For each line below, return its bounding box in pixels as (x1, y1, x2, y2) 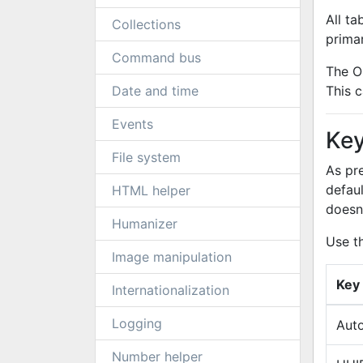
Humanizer (112, 216, 177, 232)
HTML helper (112, 182, 190, 199)
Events (112, 116, 153, 132)
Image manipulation (112, 249, 232, 265)
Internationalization (112, 282, 229, 298)
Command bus (112, 49, 201, 66)
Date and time (112, 83, 199, 99)
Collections (112, 16, 181, 32)
